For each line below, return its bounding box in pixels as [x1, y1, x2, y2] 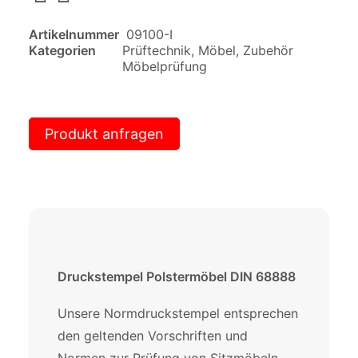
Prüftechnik [122, 42, 191, 58]
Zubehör [243, 42, 293, 58]
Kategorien [29, 42, 96, 58]
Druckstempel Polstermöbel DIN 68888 [58, 268, 296, 284]
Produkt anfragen [45, 125, 164, 142]
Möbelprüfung [122, 58, 207, 74]
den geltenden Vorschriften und [58, 328, 248, 344]
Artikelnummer [29, 26, 119, 42]
